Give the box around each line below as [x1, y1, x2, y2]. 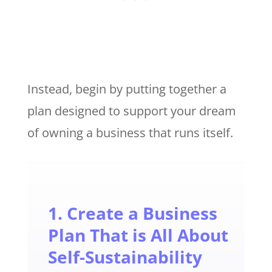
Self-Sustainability [47, 245, 202, 268]
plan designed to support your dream [27, 102, 236, 119]
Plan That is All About [47, 223, 228, 246]
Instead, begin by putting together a [27, 80, 226, 97]
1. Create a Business [47, 201, 217, 225]
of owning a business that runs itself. [27, 124, 236, 141]
